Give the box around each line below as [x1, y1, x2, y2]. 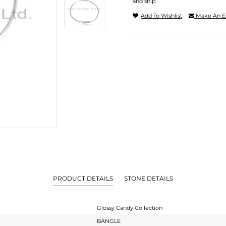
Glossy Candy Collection [97, 204, 162, 211]
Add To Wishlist [141, 12, 182, 19]
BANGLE [97, 217, 121, 224]
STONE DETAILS [124, 174, 173, 182]
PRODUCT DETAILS [53, 174, 113, 182]
